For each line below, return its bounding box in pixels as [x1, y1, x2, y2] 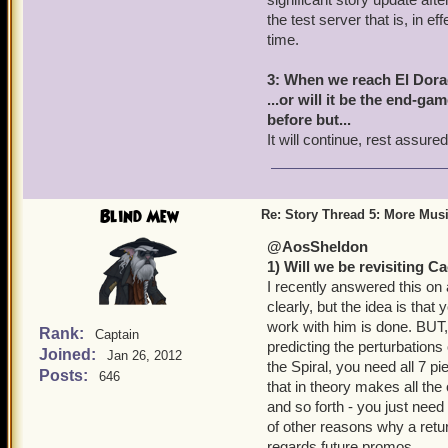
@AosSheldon [267, 238, 368, 255]
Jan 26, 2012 [107, 348, 182, 363]
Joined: [39, 346, 100, 363]
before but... [267, 111, 351, 128]
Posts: [39, 367, 92, 384]
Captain [95, 327, 139, 342]
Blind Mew [99, 205, 179, 229]
